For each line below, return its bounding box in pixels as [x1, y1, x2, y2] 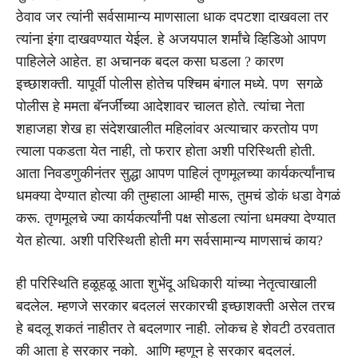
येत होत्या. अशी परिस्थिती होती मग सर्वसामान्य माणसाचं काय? [16, 232, 323, 249]
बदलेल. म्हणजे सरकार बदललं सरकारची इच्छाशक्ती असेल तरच [16, 297, 335, 314]
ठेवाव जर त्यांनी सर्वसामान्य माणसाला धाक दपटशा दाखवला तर [16, 8, 328, 25]
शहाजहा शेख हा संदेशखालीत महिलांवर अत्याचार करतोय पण [16, 120, 318, 137]
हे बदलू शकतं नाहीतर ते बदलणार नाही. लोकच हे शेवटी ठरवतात [16, 320, 335, 336]
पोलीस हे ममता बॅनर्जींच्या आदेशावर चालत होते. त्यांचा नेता [16, 97, 304, 114]
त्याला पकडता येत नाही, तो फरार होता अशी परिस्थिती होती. [16, 142, 320, 159]
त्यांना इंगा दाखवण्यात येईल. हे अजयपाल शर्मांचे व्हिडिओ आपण [16, 30, 326, 47]
